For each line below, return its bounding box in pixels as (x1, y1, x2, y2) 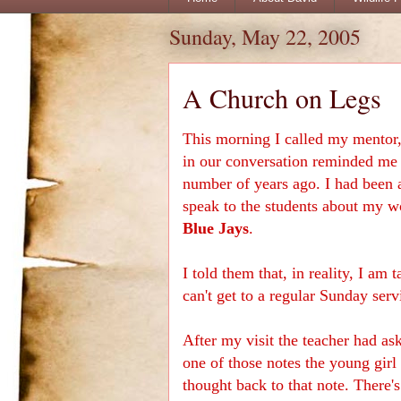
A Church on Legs (183, 79, 381, 115)
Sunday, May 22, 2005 (169, 21, 361, 51)
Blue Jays (183, 218, 249, 237)
